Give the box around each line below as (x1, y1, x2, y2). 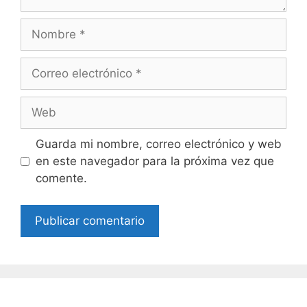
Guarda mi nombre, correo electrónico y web (35, 137, 282, 151)
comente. (35, 171, 87, 186)
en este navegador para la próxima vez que (35, 154, 274, 169)
